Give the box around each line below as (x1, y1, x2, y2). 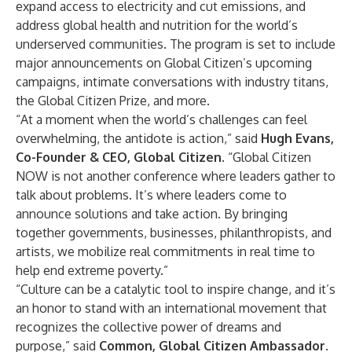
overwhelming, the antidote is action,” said (16, 130, 261, 146)
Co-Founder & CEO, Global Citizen (16, 149, 222, 165)
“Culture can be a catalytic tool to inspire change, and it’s (16, 281, 335, 297)
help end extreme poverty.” (16, 262, 168, 278)
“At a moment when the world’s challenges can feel (16, 112, 307, 127)
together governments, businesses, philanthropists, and (16, 225, 332, 240)
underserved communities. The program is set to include (16, 36, 335, 52)
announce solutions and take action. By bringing (16, 206, 288, 222)
